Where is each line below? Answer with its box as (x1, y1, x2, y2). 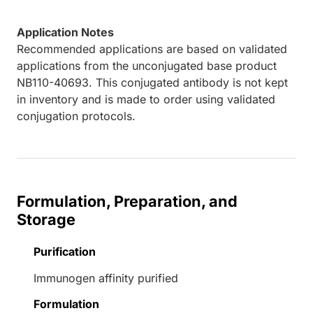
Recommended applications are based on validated (17, 42, 287, 57)
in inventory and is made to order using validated (17, 92, 275, 107)
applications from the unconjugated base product (17, 59, 277, 73)
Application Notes (17, 25, 114, 40)
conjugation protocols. (17, 109, 136, 124)
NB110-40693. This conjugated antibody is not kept (17, 75, 288, 90)
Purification (34, 245, 96, 259)
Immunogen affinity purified (34, 271, 178, 286)
